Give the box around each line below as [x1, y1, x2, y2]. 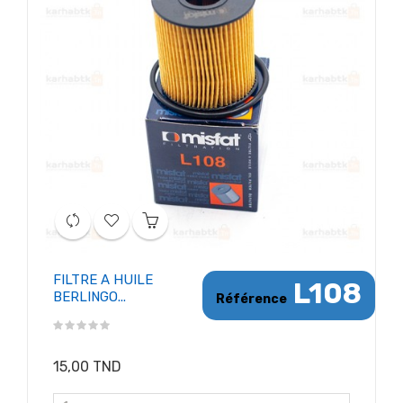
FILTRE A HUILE [53, 272, 153, 289]
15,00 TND [53, 358, 121, 376]
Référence [216, 291, 287, 308]
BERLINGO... [53, 289, 126, 306]
